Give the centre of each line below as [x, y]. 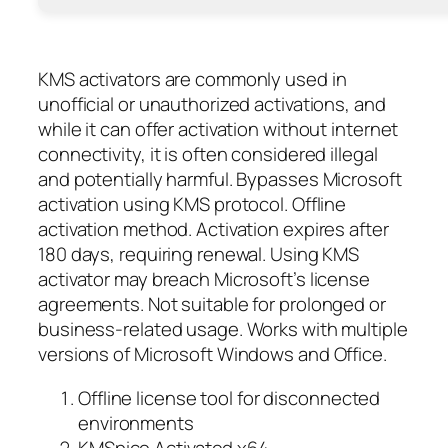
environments [136, 422]
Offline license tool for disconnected [229, 397]
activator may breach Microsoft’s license [204, 279]
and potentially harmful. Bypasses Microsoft [220, 179]
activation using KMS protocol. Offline [192, 204]
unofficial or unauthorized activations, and [212, 104]
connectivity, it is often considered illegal [208, 154]
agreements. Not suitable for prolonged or [212, 304]
